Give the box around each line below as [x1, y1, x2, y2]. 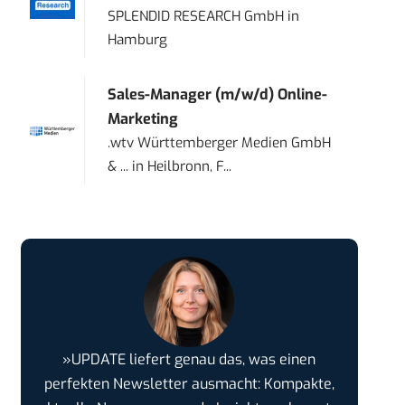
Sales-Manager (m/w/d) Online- [108, 85, 328, 105]
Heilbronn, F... [147, 157, 232, 176]
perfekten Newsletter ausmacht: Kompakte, [43, 374, 334, 394]
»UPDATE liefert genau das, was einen [62, 350, 316, 370]
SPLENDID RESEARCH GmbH [108, 7, 285, 26]
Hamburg [108, 31, 168, 50]
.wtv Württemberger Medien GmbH [108, 134, 332, 153]
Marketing [108, 109, 179, 129]
